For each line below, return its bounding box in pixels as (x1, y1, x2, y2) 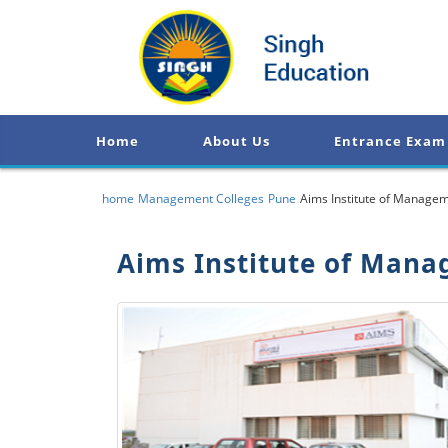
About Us (203, 132, 270, 151)
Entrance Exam (334, 132, 446, 151)
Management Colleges (138, 190, 264, 207)
